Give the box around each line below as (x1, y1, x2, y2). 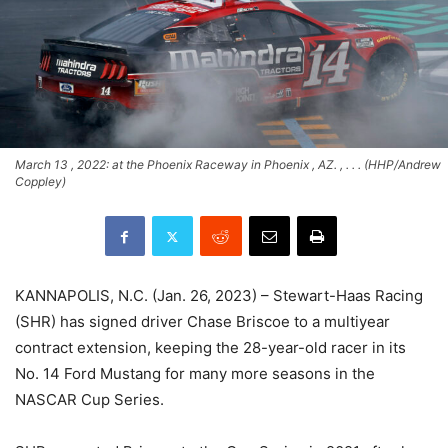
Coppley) (15, 174, 66, 190)
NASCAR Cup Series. (15, 390, 164, 410)
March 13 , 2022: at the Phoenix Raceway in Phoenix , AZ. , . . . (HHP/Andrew (15, 157, 441, 173)
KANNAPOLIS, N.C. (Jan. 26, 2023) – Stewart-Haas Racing (15, 286, 423, 306)
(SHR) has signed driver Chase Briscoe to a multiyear (15, 312, 390, 332)
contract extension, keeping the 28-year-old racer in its (15, 338, 406, 358)
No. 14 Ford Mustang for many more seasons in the (15, 364, 375, 384)
